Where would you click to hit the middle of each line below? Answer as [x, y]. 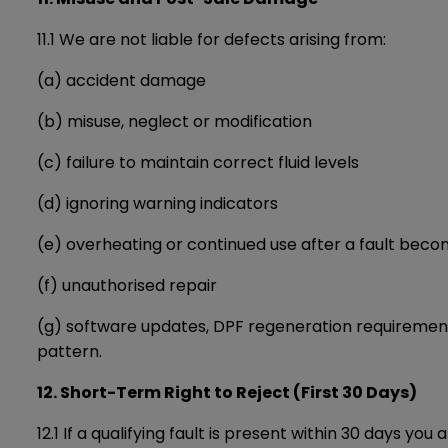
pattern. [69, 351]
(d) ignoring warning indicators [157, 203]
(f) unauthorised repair [127, 285]
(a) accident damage [121, 80]
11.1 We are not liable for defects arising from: [211, 39]
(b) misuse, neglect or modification [174, 121]
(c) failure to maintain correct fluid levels [198, 162]
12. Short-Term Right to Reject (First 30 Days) [227, 392]
